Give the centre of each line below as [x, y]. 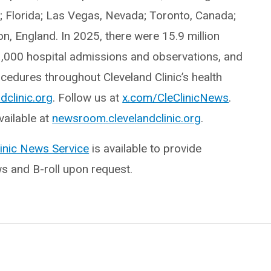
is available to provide [145, 149]
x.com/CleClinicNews [176, 98]
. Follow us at [88, 98]
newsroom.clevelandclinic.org [127, 118]
